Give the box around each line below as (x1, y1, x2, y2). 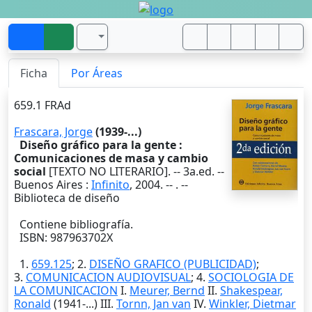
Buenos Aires (14, 176, 83, 192)
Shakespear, (220, 282, 283, 298)
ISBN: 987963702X (14, 229, 113, 245)
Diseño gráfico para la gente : (19, 136, 182, 153)
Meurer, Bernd (130, 282, 205, 298)
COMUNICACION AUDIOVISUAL (26, 269, 191, 285)
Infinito (91, 176, 130, 192)
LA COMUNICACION (14, 282, 118, 298)
